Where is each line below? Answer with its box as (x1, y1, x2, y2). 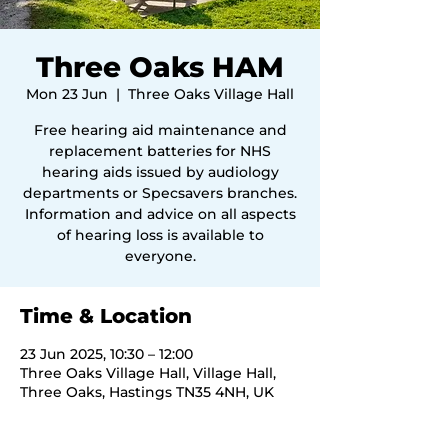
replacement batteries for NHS (49, 142, 271, 160)
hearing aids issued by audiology (41, 163, 279, 181)
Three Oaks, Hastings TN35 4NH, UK (20, 383, 274, 401)
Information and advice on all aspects (24, 205, 296, 223)
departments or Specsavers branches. (23, 184, 297, 202)
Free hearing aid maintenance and (33, 121, 287, 139)
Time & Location (20, 304, 192, 328)
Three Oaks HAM (36, 50, 284, 84)
